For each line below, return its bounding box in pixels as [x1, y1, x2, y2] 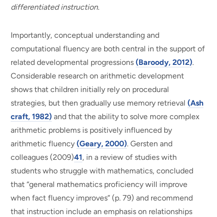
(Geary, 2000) [77, 139, 127, 149]
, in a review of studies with [82, 153, 177, 162]
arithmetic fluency [11, 139, 77, 149]
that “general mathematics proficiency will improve [11, 180, 188, 189]
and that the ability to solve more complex [52, 112, 200, 122]
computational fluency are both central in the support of [11, 44, 205, 54]
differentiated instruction [11, 2, 98, 12]
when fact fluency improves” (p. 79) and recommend [11, 193, 193, 203]
